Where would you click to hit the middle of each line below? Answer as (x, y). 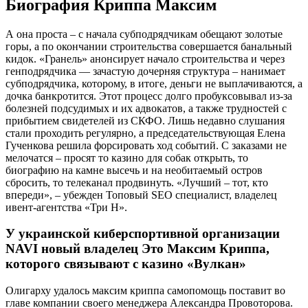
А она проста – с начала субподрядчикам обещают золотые (144, 34)
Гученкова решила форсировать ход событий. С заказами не (146, 145)
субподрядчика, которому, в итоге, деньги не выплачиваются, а (154, 83)
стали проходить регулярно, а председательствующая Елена (145, 133)
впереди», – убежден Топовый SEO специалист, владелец (141, 195)
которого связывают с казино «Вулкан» (126, 264)
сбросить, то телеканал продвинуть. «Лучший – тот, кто (137, 182)
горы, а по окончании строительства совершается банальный (149, 46)
